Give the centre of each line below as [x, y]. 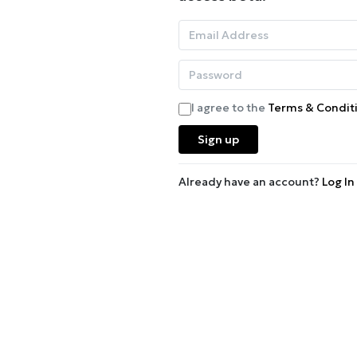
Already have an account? [249, 182]
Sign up [218, 139]
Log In [338, 182]
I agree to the [228, 108]
